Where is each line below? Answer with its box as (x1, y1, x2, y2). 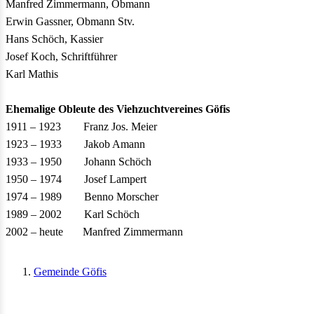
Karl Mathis (6, 68, 168, 81)
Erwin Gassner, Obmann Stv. (6, 15, 135, 28)
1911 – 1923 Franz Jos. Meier (6, 121, 157, 133)
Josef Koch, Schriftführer (6, 50, 117, 63)
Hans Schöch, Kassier (6, 33, 103, 46)
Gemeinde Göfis (34, 265, 107, 278)
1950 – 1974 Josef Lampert (6, 173, 146, 186)
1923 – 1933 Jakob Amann (6, 138, 145, 151)
